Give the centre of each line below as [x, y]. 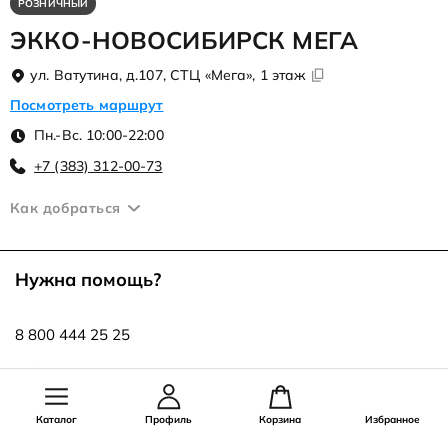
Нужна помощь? [88, 280]
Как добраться [65, 208]
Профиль [168, 419]
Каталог [56, 419]
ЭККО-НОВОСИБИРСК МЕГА [184, 40]
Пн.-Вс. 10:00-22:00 [99, 135]
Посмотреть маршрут [87, 105]
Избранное [392, 419]
